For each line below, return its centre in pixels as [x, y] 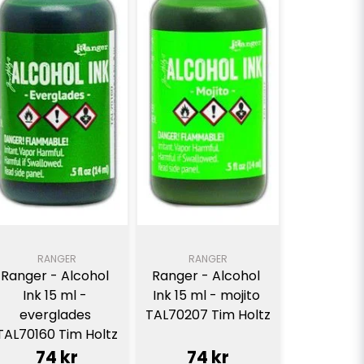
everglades [55, 315]
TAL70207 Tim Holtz [208, 315]
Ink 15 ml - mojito [206, 296]
